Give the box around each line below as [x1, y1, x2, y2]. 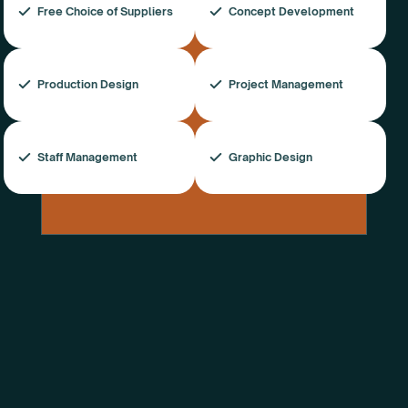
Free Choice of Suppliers [37, 5, 173, 18]
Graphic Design [229, 150, 312, 164]
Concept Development [229, 5, 354, 18]
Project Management [229, 77, 343, 91]
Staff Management [37, 150, 138, 164]
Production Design [37, 77, 138, 91]
